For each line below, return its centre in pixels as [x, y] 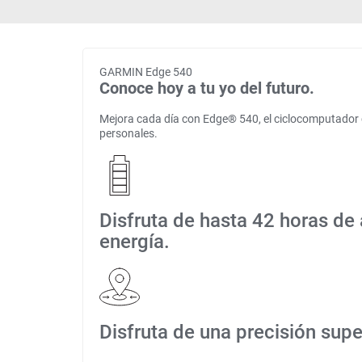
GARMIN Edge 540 [146, 72]
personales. [128, 133]
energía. [135, 242]
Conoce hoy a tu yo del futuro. [207, 88]
